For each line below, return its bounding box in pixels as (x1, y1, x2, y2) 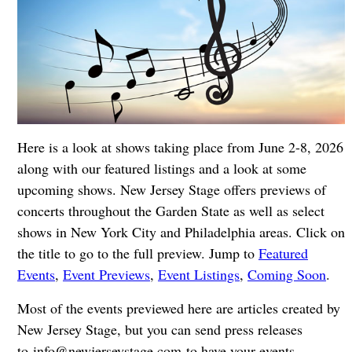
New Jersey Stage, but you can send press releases (16, 320, 302, 339)
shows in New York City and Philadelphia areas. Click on (16, 222, 345, 242)
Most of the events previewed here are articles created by (16, 299, 340, 318)
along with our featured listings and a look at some (16, 159, 306, 178)
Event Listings (157, 265, 240, 284)
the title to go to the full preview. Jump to (16, 244, 258, 263)
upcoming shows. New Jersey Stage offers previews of (16, 180, 326, 200)
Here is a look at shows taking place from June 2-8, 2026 (16, 137, 343, 157)
